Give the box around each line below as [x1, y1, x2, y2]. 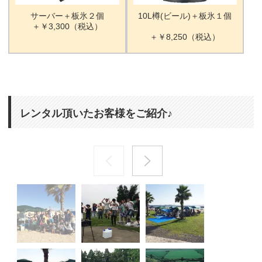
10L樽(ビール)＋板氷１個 [138, 11, 232, 21]
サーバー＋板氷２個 [30, 11, 105, 21]
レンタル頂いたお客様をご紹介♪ [20, 108, 173, 120]
